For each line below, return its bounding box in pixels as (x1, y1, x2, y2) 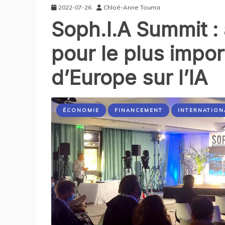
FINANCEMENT (115, 106, 163, 114)
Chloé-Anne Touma (103, 3, 160, 11)
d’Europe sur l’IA (51, 65, 207, 90)
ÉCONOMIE (63, 106, 99, 114)
